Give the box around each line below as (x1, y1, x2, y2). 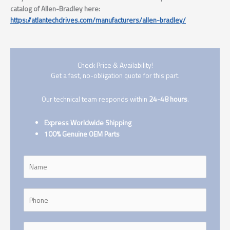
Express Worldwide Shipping (44, 118, 132, 128)
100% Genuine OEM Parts (44, 129, 120, 140)
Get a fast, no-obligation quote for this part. (50, 70, 180, 81)
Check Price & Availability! (77, 60, 153, 71)
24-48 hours (147, 94, 187, 105)
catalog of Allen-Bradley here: (10, 4, 100, 14)
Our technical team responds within (41, 94, 147, 105)
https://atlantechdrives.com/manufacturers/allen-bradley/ (10, 15, 186, 26)
